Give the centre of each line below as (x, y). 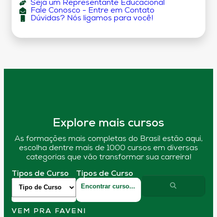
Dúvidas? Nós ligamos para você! (92, 19)
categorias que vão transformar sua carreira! (108, 158)
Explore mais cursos (108, 124)
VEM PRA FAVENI (49, 212)
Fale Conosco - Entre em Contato (92, 11)
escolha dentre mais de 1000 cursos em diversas (108, 148)
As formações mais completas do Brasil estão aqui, (108, 139)
